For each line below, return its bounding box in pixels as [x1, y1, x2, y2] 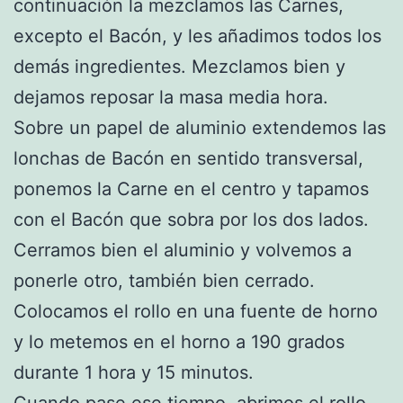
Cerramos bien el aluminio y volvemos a [13, 238, 352, 261]
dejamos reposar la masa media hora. [13, 85, 328, 108]
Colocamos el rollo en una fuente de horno [13, 300, 378, 322]
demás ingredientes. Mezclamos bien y [13, 55, 345, 77]
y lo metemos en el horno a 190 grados [13, 330, 345, 353]
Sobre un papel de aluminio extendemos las [13, 116, 386, 139]
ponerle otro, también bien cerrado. [13, 269, 315, 291]
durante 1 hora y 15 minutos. [13, 361, 254, 383]
